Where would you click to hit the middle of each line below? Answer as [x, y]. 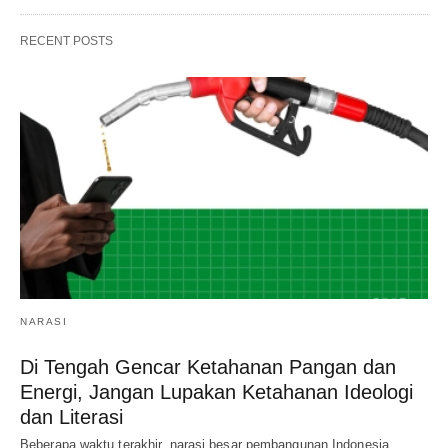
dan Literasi [71, 416]
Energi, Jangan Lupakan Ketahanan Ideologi [216, 391]
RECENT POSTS [66, 40]
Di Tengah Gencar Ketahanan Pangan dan [208, 366]
